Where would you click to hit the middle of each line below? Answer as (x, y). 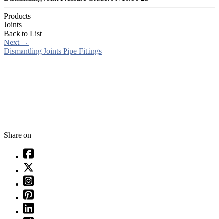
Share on (18, 135)
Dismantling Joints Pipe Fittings (53, 51)
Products (17, 16)
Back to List (23, 33)
